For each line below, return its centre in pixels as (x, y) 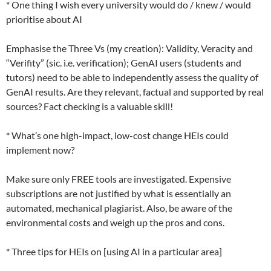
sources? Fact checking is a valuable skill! (90, 106)
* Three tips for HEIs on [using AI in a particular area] (114, 251)
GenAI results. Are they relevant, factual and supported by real (135, 92)
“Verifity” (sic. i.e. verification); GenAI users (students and (124, 63)
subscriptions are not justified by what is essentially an (119, 193)
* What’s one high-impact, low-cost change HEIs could (117, 135)
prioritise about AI (44, 19)
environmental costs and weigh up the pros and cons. (115, 222)
